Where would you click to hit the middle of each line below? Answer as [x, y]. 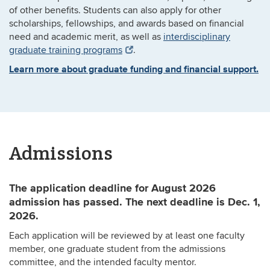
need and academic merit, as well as [86, 37]
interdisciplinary [197, 37]
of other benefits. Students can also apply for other [115, 10]
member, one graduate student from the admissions [117, 249]
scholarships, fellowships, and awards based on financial [127, 24]
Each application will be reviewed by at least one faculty [127, 236]
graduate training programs [66, 50]
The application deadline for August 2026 [112, 188]
